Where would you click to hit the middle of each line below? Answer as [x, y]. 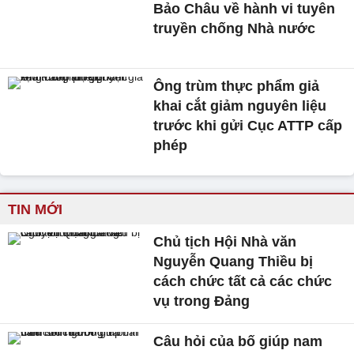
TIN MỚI [35, 210]
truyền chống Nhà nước [235, 28]
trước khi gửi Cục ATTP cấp [248, 126]
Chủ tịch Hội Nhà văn [225, 242]
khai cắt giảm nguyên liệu [240, 106]
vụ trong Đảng [202, 301]
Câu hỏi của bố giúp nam [238, 342]
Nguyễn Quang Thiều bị [233, 262]
